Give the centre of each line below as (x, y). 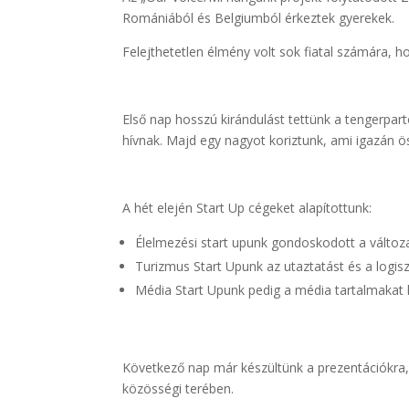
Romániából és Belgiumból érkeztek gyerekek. (259, 18)
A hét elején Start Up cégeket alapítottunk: (247, 208)
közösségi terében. (178, 389)
